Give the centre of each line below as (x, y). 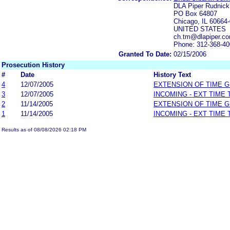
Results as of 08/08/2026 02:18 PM (44, 129)
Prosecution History (33, 65)
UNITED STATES (200, 29)
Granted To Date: (145, 54)
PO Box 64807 (195, 13)
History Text (172, 74)
